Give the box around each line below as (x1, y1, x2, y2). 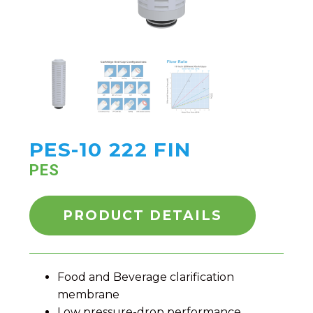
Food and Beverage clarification (57, 270, 234, 284)
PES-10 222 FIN (29, 137, 191, 161)
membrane (57, 287, 119, 301)
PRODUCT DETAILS (63, 207, 222, 224)
